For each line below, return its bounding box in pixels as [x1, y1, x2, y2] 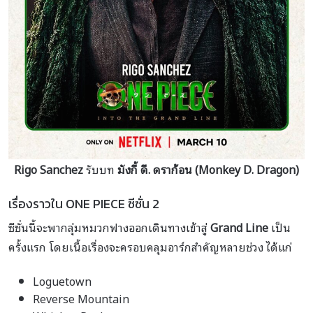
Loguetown [33, 271, 92, 290]
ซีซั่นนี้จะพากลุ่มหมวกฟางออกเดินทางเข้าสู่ [8, 217, 210, 236]
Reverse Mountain [33, 289, 129, 307]
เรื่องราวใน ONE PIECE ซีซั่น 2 [8, 194, 159, 213]
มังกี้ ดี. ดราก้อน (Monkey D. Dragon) [117, 159, 299, 178]
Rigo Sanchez [14, 159, 83, 178]
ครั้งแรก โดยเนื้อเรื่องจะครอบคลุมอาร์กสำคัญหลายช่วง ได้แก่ [8, 237, 292, 256]
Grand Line [210, 217, 268, 236]
